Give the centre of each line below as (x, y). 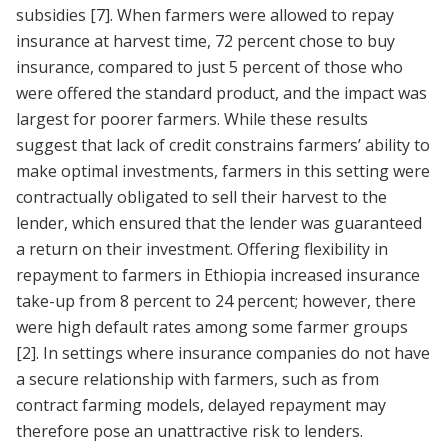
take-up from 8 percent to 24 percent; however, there (216, 301)
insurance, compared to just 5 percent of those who (209, 67)
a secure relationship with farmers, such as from (197, 379)
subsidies (53, 15)
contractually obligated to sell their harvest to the (201, 197)
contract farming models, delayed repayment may (201, 405)
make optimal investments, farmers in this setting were (223, 171)
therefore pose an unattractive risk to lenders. (191, 431)
